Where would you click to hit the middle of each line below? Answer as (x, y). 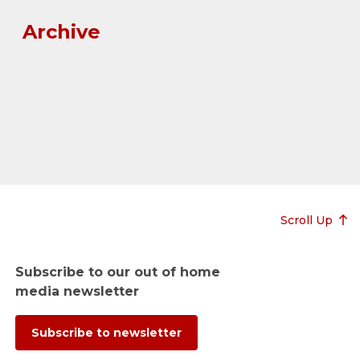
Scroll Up (307, 220)
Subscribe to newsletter (106, 333)
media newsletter (77, 292)
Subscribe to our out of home (117, 272)
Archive (61, 32)
